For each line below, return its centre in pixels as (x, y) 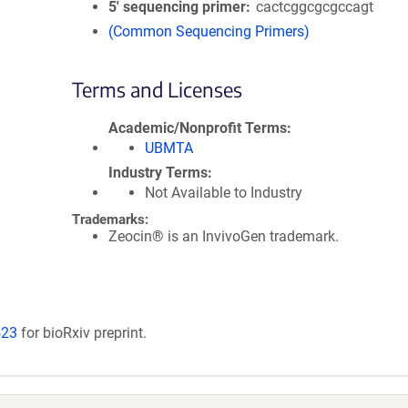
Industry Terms (158, 173)
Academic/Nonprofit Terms (198, 128)
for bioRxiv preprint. (82, 333)
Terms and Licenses (157, 89)
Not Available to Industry (224, 193)
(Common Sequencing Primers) (209, 31)
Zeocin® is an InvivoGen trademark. (224, 236)
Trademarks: (110, 219)
